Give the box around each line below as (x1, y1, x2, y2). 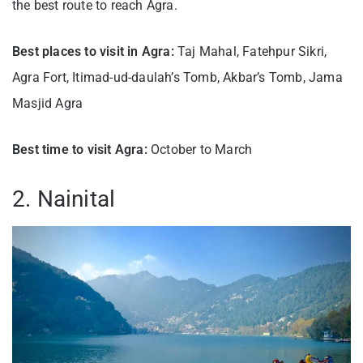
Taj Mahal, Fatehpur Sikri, (177, 44, 327, 60)
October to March (147, 142, 253, 158)
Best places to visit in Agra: (12, 44, 177, 60)
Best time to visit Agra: (12, 142, 147, 158)
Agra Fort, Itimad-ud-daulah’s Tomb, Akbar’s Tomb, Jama (12, 70, 343, 86)
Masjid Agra (12, 96, 83, 112)
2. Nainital (12, 186, 116, 213)
